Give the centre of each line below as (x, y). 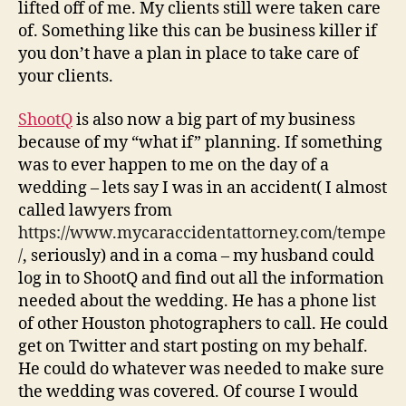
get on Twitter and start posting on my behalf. (193, 346)
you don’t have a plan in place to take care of (188, 54)
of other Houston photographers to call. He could (203, 324)
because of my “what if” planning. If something (200, 142)
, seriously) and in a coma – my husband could (198, 256)
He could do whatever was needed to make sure (201, 369)
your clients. (66, 77)
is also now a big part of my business (214, 120)
